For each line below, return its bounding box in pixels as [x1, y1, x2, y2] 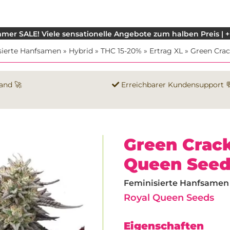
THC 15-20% [101, 46, 142, 56]
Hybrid [69, 46, 93, 56]
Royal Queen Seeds [124, 192, 214, 203]
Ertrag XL [149, 46, 183, 56]
